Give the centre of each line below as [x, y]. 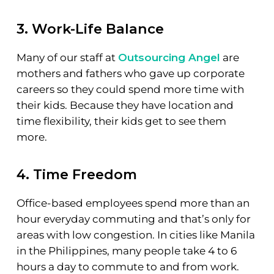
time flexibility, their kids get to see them [121, 121]
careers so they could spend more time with [130, 89]
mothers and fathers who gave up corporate [130, 73]
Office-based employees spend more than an [133, 203]
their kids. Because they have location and [125, 105]
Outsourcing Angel [169, 57]
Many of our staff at [67, 57]
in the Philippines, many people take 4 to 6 [126, 251]
